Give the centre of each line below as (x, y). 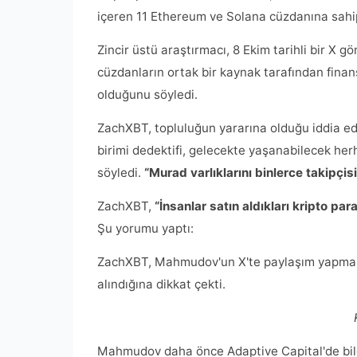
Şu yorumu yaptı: (145, 228)
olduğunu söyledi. (147, 94)
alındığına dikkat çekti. (161, 284)
